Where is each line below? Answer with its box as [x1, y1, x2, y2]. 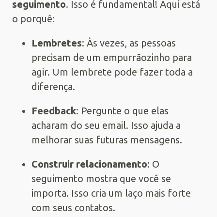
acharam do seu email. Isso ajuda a [31, 119, 181, 131]
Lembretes [31, 37, 82, 48]
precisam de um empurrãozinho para [31, 51, 192, 63]
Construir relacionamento [31, 158, 147, 170]
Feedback [31, 105, 76, 116]
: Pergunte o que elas [76, 105, 169, 116]
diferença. [31, 80, 75, 92]
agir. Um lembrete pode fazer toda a [31, 66, 193, 77]
